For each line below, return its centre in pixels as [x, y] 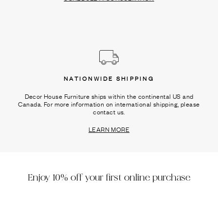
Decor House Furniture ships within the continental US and [109, 96]
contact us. [109, 111]
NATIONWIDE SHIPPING [109, 78]
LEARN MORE [109, 129]
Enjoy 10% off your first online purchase [109, 178]
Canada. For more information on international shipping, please [109, 104]
